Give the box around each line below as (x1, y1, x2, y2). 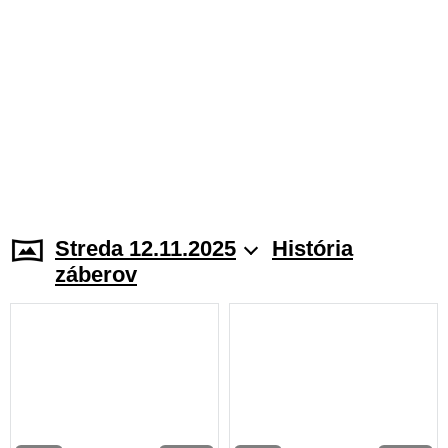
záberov (55, 261, 137, 287)
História (272, 235, 353, 261)
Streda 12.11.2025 (55, 235, 236, 261)
